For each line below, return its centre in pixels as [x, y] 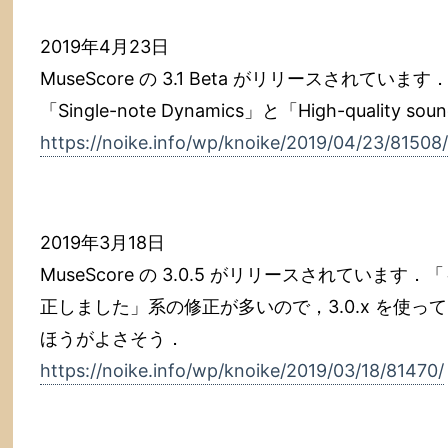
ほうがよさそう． [112, 338]
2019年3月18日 [102, 242]
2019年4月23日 [104, 46]
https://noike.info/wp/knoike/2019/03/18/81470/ [242, 370]
